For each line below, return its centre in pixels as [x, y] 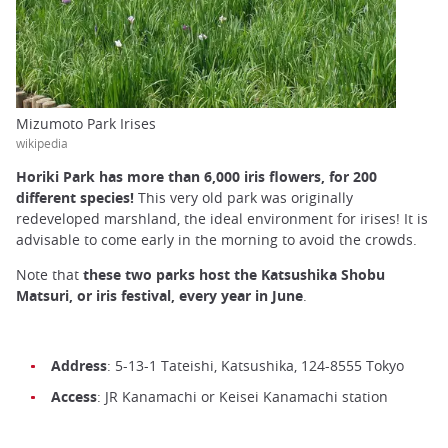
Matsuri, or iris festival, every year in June [159, 295]
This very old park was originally [243, 197]
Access [74, 397]
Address [79, 366]
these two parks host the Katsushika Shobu [234, 274]
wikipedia [42, 142]
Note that [49, 274]
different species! [75, 197]
